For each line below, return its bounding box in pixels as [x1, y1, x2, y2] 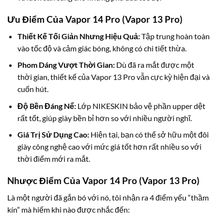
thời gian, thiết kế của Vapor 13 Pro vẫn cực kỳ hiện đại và [17, 72, 210, 82]
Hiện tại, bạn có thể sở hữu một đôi [89, 130, 209, 139]
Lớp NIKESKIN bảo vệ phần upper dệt [76, 101, 205, 110]
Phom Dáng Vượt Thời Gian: [17, 60, 115, 70]
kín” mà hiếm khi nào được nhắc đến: [7, 204, 130, 214]
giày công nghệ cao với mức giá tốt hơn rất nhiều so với [17, 142, 201, 152]
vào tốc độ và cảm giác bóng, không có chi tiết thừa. [17, 43, 186, 53]
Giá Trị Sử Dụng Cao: [17, 130, 89, 139]
